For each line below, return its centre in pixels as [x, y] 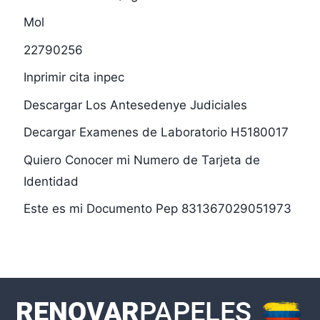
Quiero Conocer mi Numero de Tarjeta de [141, 160]
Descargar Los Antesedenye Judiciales [135, 105]
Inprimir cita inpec [74, 77]
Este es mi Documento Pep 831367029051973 [157, 209]
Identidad [51, 181]
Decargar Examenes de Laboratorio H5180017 [156, 132]
